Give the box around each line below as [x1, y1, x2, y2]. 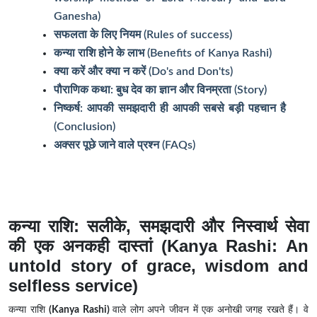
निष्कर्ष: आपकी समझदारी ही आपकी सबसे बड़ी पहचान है [54, 103, 286, 115]
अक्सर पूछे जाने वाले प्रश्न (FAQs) [54, 139, 195, 151]
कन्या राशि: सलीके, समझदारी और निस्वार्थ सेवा [8, 217, 309, 236]
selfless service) [8, 276, 138, 296]
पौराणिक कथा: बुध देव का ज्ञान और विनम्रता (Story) [54, 84, 267, 96]
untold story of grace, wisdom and [8, 256, 309, 276]
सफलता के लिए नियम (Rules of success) [54, 29, 232, 41]
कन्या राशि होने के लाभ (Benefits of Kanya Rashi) [54, 47, 272, 59]
